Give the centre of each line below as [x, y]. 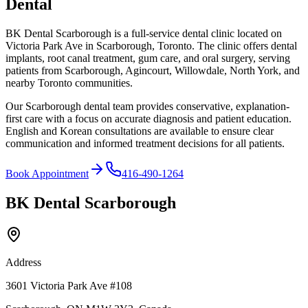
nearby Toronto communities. [69, 82]
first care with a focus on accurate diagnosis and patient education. [148, 118]
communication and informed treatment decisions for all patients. [145, 143]
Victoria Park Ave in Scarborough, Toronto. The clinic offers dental [151, 45]
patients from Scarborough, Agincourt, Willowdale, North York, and [153, 70]
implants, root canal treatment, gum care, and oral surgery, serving [148, 58]
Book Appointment [47, 173]
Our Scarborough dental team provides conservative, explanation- [147, 106]
